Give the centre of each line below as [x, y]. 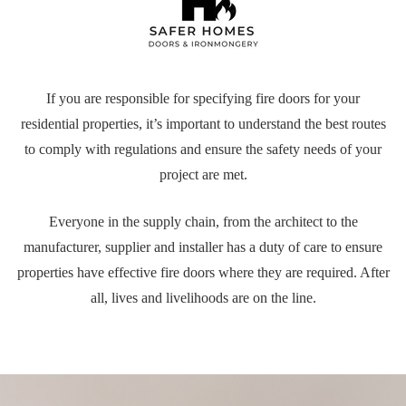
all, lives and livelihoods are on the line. [203, 298]
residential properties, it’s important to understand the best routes [203, 124]
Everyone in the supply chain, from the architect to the [203, 222]
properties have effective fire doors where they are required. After [203, 273]
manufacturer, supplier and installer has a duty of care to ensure [203, 247]
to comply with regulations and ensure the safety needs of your [203, 150]
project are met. [203, 175]
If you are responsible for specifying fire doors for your [203, 99]
